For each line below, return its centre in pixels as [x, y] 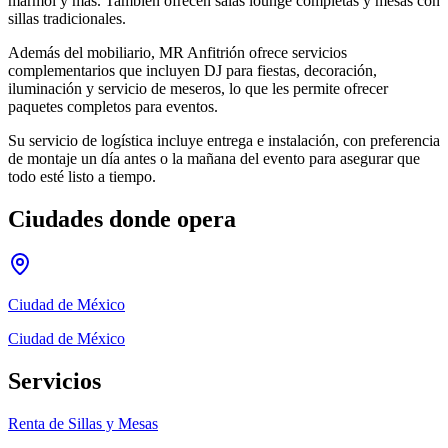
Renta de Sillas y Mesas [83, 424]
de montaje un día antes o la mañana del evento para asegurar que [214, 158]
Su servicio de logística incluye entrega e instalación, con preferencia [224, 140]
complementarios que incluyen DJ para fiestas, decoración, [192, 70]
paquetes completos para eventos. [113, 106]
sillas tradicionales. [67, 18]
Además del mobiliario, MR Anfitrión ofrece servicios [177, 52]
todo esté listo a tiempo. [82, 176]
